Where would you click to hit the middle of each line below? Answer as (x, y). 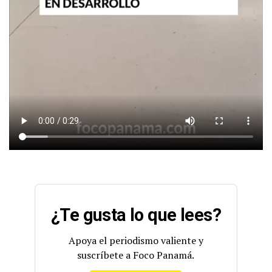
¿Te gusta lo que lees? (136, 215)
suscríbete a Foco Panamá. (136, 255)
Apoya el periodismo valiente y (136, 241)
